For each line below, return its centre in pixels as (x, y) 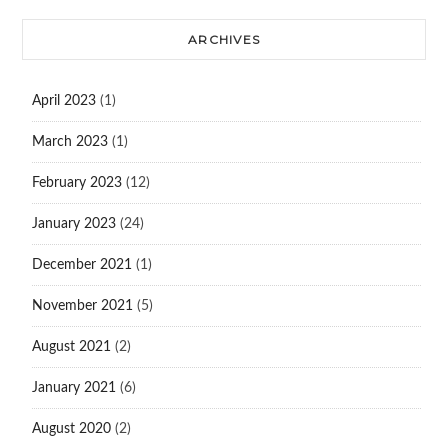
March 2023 (69, 142)
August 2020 (71, 429)
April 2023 (63, 101)
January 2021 (73, 388)
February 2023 (76, 183)
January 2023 (73, 224)
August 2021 (71, 347)
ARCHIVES (224, 40)
